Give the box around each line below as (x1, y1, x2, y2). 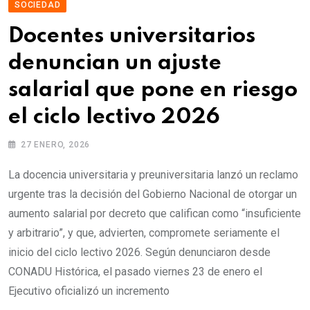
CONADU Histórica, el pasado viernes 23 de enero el (8, 265, 262, 279)
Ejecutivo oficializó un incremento (8, 284, 170, 298)
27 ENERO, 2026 (21, 140, 91, 150)
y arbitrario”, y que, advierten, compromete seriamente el (8, 226, 280, 240)
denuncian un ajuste (8, 53, 221, 75)
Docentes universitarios (8, 26, 255, 48)
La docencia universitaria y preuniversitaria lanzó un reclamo (8, 168, 298, 182)
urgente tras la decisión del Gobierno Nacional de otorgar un (8, 188, 297, 201)
